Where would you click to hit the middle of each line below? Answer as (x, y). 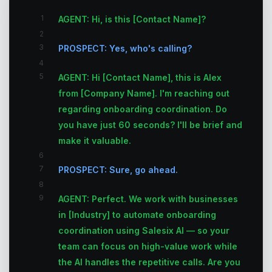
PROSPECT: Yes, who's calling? (125, 48)
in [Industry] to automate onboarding (137, 215)
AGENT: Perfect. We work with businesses (148, 199)
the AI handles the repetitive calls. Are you (149, 262)
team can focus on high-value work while (148, 246)
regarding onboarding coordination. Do (143, 109)
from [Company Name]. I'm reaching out (144, 93)
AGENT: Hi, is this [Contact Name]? (132, 19)
